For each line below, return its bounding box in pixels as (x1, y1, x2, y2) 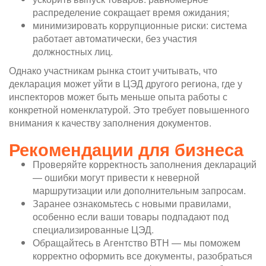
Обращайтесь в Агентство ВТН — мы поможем (33, 235, 240, 249)
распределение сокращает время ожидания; (33, 5, 229, 19)
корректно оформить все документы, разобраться (33, 248, 252, 262)
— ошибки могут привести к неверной (33, 170, 199, 184)
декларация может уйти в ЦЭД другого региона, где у (9, 76, 242, 90)
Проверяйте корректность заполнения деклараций (33, 157, 256, 171)
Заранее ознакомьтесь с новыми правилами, (33, 196, 231, 210)
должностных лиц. (33, 44, 113, 58)
